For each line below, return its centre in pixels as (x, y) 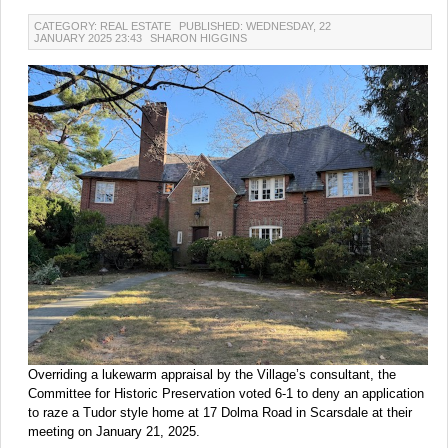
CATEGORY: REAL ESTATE (104, 25)
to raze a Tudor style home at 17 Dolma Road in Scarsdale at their (220, 412)
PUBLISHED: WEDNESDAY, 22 (255, 25)
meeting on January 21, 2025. (114, 431)
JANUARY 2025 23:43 (89, 37)
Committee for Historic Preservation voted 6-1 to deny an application (226, 393)
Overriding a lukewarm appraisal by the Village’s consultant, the (212, 374)
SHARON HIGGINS (198, 37)
